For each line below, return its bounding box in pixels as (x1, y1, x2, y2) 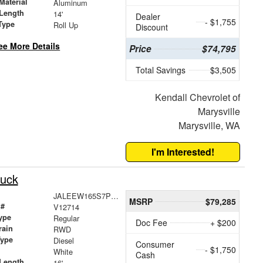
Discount (136, 21, 168, 33)
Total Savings (136, 64, 186, 76)
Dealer (136, 11, 161, 23)
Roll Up (53, 19, 78, 31)
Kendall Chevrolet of (154, 90, 240, 104)
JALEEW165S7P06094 (110, 190, 119, 202)
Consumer (136, 238, 175, 251)
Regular (53, 213, 79, 224)
